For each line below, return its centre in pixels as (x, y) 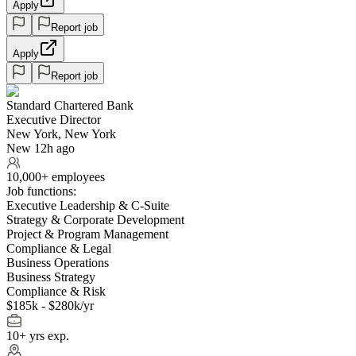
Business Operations (58, 262)
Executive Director (54, 119)
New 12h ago (41, 148)
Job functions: (41, 191)
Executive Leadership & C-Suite (88, 205)
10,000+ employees (56, 176)
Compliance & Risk (56, 291)
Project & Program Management (87, 234)
